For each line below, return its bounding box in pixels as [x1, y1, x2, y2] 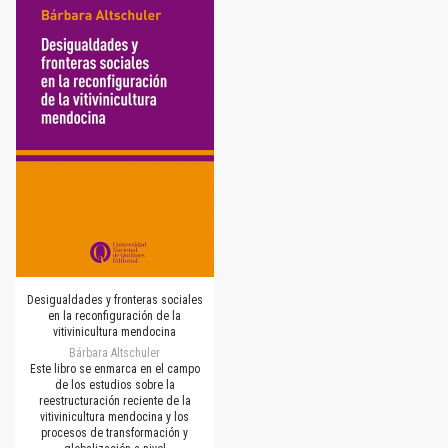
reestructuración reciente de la [38, 393, 191, 408]
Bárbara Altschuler [69, 345, 160, 360]
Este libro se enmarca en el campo [29, 361, 200, 376]
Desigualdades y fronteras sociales [26, 292, 203, 307]
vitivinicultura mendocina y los [40, 409, 189, 424]
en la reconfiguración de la [48, 308, 181, 323]
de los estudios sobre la [54, 377, 175, 392]
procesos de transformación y [41, 425, 188, 440]
